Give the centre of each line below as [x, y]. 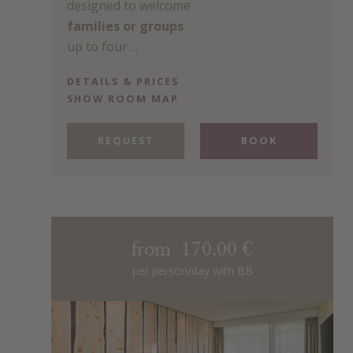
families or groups [125, 26]
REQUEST [126, 141]
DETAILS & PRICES [123, 82]
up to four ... [102, 46]
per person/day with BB [192, 271]
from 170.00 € [192, 251]
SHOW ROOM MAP [123, 99]
